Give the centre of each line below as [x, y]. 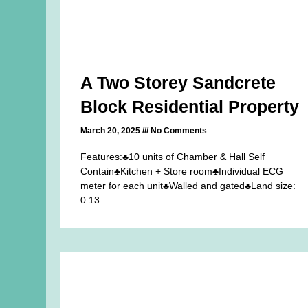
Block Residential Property [190, 106]
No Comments [178, 130]
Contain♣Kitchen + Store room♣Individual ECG [182, 171]
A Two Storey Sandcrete [178, 82]
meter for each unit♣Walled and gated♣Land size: [188, 185]
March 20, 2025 [112, 130]
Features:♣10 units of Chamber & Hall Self [173, 156]
